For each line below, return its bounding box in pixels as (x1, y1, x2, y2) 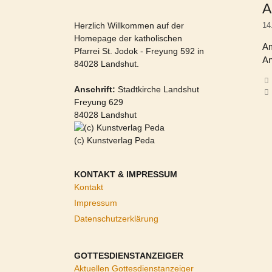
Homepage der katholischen (74, 33, 182, 43)
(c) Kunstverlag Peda (74, 135, 155, 145)
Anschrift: (74, 84, 115, 94)
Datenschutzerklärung (74, 214, 158, 223)
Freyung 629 (74, 97, 123, 107)
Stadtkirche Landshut (115, 84, 199, 94)
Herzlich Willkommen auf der (74, 21, 184, 30)
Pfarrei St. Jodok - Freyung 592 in (74, 46, 204, 56)
